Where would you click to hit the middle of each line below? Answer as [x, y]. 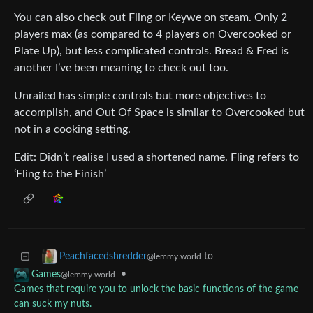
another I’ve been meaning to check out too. [121, 68]
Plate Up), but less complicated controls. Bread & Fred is [151, 51]
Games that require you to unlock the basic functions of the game [156, 290]
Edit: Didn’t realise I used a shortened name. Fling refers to [156, 158]
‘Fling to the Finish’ [60, 174]
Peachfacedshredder [103, 257]
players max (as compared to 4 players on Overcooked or [153, 35]
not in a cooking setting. [72, 130]
